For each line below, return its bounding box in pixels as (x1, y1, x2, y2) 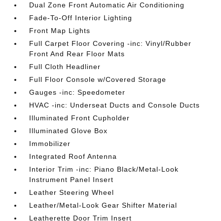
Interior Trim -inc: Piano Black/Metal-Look (29, 165, 179, 173)
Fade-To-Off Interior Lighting (29, 13, 133, 22)
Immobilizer (29, 139, 71, 147)
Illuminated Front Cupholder (29, 113, 130, 122)
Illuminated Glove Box (29, 126, 108, 135)
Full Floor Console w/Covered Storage (29, 75, 167, 83)
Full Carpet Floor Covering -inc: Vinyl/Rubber (29, 39, 192, 47)
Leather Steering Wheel (29, 188, 114, 196)
